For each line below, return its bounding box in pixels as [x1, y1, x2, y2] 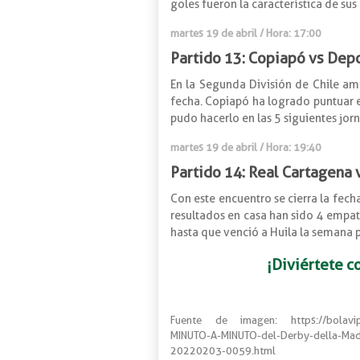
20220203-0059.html [170, 343, 276, 357]
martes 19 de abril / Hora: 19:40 [170, 140, 321, 153]
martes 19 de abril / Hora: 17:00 [170, 26, 321, 39]
